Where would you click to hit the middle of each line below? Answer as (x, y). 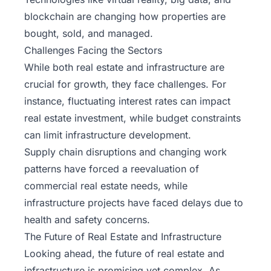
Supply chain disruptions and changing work (126, 152)
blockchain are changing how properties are (125, 17)
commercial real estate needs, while (106, 186)
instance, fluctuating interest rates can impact (127, 101)
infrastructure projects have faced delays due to (134, 203)
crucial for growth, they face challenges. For (125, 84)
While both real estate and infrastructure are (124, 67)
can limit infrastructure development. (108, 135)
